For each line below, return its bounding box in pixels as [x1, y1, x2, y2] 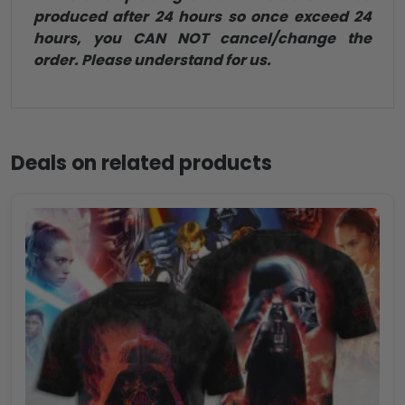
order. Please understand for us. [33, 49, 271, 71]
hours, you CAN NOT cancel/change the [33, 27, 372, 49]
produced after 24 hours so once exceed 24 [33, 5, 372, 27]
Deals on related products [11, 148, 272, 177]
